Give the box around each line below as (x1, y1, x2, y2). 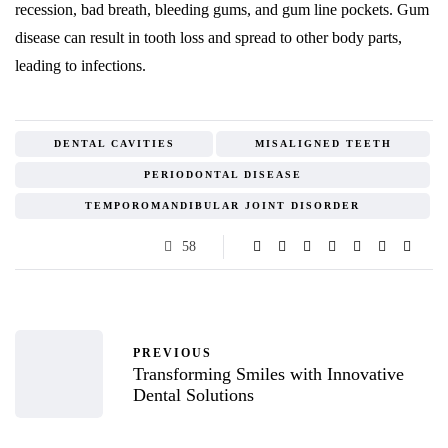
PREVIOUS (133, 345, 212, 360)
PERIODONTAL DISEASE (143, 169, 302, 181)
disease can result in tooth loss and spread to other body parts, (15, 29, 402, 47)
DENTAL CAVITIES (53, 138, 175, 150)
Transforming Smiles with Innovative (133, 363, 404, 384)
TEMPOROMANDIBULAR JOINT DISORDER (85, 200, 360, 212)
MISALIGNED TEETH (254, 138, 392, 150)
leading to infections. (15, 57, 146, 75)
